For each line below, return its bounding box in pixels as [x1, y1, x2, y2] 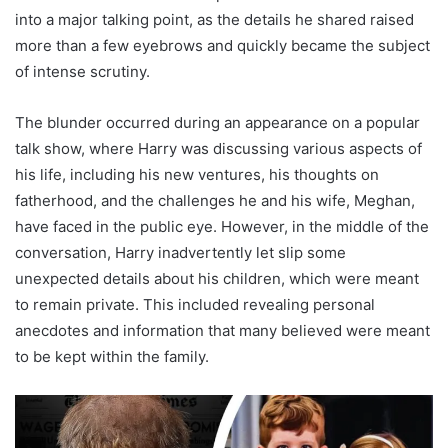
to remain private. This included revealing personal [15, 295, 375, 314]
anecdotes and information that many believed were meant [15, 321, 430, 340]
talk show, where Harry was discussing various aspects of [15, 139, 422, 158]
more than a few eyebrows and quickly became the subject [15, 36, 430, 55]
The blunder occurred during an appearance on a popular [15, 113, 420, 132]
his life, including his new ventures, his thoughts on [15, 165, 379, 184]
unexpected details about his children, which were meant [15, 269, 419, 288]
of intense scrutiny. [15, 62, 150, 81]
